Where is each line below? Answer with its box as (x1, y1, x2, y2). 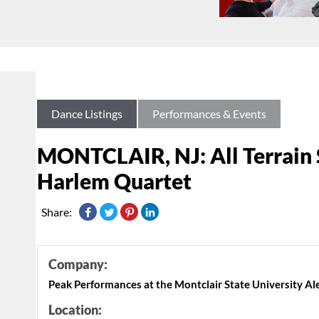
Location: (48, 301, 102, 318)
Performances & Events (152, 107, 266, 121)
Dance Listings (51, 107, 122, 121)
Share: (41, 205, 72, 219)
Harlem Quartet (37, 168, 192, 194)
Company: (48, 256, 108, 272)
